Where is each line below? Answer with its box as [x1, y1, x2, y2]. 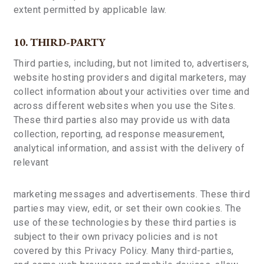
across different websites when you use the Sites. [14, 100, 236, 111]
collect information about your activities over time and [14, 86, 250, 97]
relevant [14, 157, 49, 168]
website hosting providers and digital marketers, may [14, 72, 247, 83]
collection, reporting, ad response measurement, [14, 128, 225, 140]
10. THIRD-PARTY [14, 35, 105, 49]
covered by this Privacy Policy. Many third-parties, [14, 245, 234, 256]
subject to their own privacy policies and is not [14, 231, 218, 242]
